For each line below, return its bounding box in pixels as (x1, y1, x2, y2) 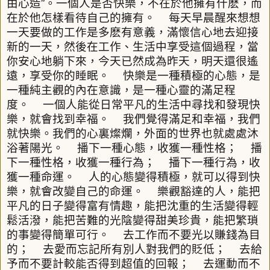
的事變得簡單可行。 (7, 228, 110, 242)
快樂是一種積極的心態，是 (123, 69, 260, 83)
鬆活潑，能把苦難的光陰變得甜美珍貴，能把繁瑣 (7, 214, 259, 227)
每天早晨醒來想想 (169, 11, 260, 25)
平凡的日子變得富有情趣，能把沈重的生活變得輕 (7, 199, 259, 213)
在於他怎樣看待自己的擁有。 (7, 11, 155, 25)
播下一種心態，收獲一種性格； (77, 142, 237, 155)
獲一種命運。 (7, 171, 75, 184)
